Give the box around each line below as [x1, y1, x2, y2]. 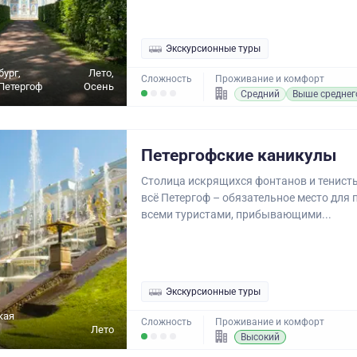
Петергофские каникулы [141, 146, 336, 165]
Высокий [241, 331, 280, 343]
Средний [241, 88, 280, 100]
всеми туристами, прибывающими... [141, 208, 331, 221]
